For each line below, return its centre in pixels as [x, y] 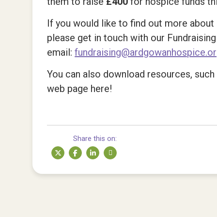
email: [61, 52]
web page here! [80, 89]
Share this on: [95, 139]
